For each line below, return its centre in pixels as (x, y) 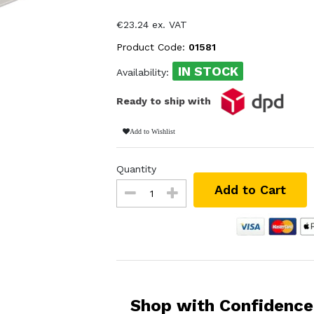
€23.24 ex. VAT (152, 25)
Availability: (145, 72)
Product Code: (153, 47)
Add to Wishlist (152, 131)
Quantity (137, 169)
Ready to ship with (165, 101)
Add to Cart (251, 189)
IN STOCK (208, 71)
